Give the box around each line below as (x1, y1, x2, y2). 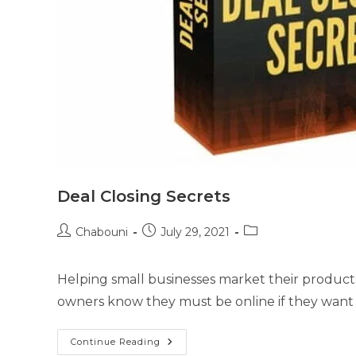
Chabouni (75, 225, 128, 239)
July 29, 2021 (161, 225, 230, 239)
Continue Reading (71, 336, 161, 347)
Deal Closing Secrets (57, 187, 230, 206)
